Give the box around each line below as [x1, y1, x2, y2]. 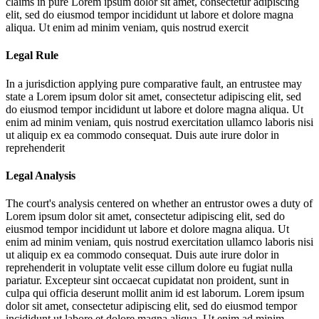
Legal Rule [6, 49, 58, 62]
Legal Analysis [6, 169, 75, 182]
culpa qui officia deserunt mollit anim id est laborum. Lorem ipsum [6, 287, 304, 300]
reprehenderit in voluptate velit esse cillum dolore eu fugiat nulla [6, 261, 293, 274]
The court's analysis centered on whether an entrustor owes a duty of [6, 197, 313, 210]
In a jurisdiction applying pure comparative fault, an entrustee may [6, 77, 302, 90]
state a [6, 90, 36, 103]
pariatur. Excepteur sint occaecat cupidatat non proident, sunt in [6, 274, 289, 287]
